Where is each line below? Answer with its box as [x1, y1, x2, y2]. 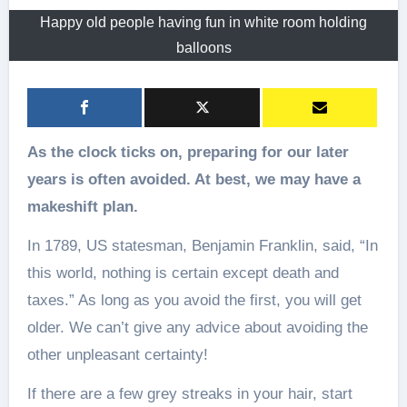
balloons [175, 40, 232, 55]
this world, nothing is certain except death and [26, 264, 339, 282]
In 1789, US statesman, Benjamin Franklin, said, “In [26, 237, 378, 254]
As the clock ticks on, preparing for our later [26, 144, 38, 161]
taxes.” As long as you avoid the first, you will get [26, 292, 362, 309]
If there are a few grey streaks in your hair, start [26, 385, 352, 402]
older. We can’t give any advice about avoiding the [26, 319, 368, 336]
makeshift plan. [26, 198, 138, 215]
